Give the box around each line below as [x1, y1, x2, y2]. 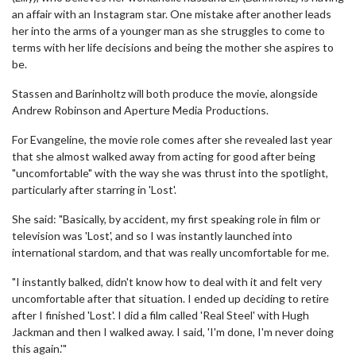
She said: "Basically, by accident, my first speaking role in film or [12, 212, 320, 226]
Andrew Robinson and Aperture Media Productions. [12, 103, 269, 117]
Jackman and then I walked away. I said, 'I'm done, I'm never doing [12, 325, 334, 339]
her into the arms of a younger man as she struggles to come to [12, 24, 325, 37]
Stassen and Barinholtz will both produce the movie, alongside [12, 87, 318, 100]
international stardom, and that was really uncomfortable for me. [12, 246, 329, 259]
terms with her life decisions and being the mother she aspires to [12, 41, 334, 54]
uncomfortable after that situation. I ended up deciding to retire [12, 292, 329, 305]
